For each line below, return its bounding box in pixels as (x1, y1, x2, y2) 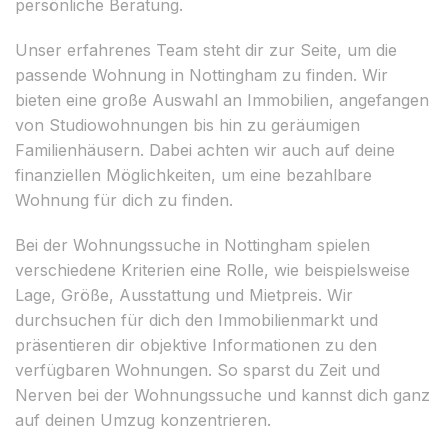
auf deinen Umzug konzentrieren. (15, 409, 271, 430)
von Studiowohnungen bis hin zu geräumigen (15, 114, 360, 135)
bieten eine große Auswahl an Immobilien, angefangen (15, 89, 429, 110)
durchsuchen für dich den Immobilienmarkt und (15, 309, 378, 330)
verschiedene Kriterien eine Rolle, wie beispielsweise (15, 259, 410, 280)
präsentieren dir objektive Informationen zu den (15, 334, 377, 355)
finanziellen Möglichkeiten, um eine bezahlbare (15, 164, 372, 185)
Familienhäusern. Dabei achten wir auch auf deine (15, 139, 395, 160)
